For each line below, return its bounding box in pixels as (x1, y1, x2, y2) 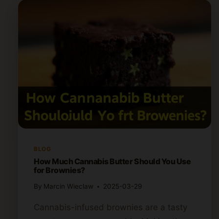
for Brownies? (34, 165, 85, 175)
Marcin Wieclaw (44, 182, 94, 191)
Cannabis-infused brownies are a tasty (34, 202, 187, 213)
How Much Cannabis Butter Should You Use (34, 156, 191, 166)
